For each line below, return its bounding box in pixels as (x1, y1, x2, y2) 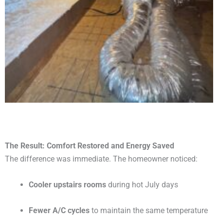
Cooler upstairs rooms (29, 180, 107, 190)
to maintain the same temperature (90, 206, 208, 216)
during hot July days (106, 180, 179, 190)
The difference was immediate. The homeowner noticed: (5, 154, 198, 163)
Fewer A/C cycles (29, 206, 90, 216)
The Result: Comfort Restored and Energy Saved (5, 141, 174, 150)
